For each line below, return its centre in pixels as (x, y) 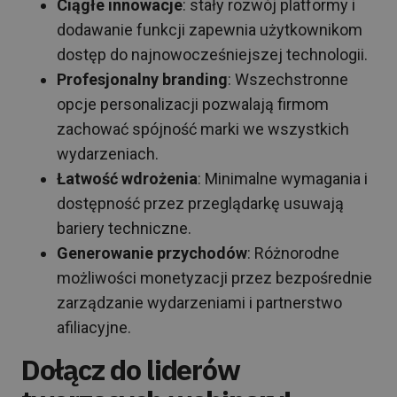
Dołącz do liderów (131, 369)
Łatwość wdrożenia (127, 178)
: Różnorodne (293, 253)
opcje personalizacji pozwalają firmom (193, 104)
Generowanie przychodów (152, 253)
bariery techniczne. (124, 228)
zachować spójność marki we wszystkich (203, 128)
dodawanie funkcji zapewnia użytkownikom (210, 29)
